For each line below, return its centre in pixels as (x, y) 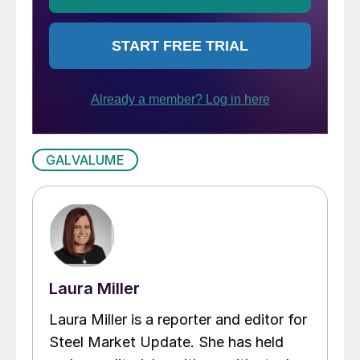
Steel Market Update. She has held (166, 342)
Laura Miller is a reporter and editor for (178, 319)
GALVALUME (85, 160)
